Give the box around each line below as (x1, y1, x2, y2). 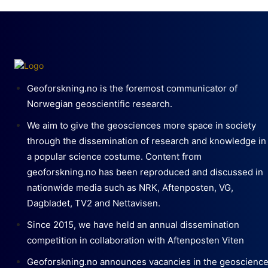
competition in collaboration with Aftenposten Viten (27, 234, 244, 246)
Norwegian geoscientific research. (27, 98, 172, 109)
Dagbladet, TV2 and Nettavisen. (27, 197, 160, 209)
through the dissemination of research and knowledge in (27, 135, 266, 147)
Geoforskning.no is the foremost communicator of (27, 82, 237, 94)
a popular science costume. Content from (27, 150, 202, 162)
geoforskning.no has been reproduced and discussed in (27, 166, 263, 178)
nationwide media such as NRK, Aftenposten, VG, (27, 181, 233, 193)
